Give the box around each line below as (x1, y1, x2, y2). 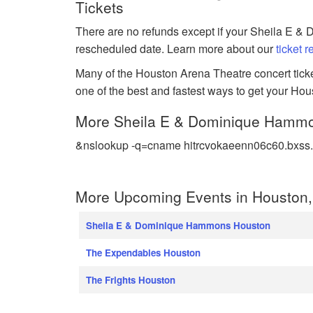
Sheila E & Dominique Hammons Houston (86, 218, 271, 232)
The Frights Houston (86, 272, 176, 286)
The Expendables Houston (86, 245, 201, 259)
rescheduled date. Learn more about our (75, 40, 277, 57)
